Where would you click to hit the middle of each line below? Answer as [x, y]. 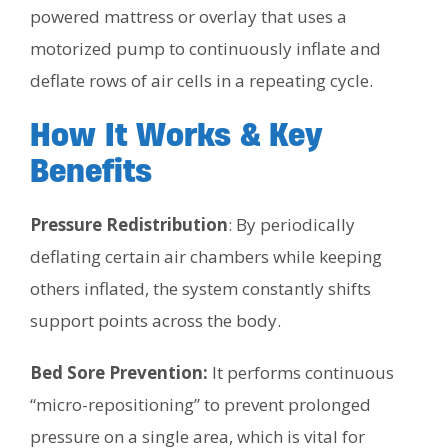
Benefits [91, 170]
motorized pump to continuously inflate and [205, 48]
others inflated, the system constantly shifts [200, 288]
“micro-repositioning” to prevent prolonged [200, 404]
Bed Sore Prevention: [119, 372]
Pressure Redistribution [129, 224]
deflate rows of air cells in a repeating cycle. [201, 80]
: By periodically [291, 224]
